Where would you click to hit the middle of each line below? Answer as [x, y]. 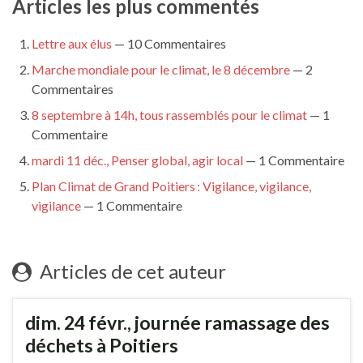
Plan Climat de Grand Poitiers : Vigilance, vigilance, [171, 186]
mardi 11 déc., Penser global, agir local [137, 160]
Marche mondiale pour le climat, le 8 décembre [161, 69]
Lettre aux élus [72, 43]
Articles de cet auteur [131, 271]
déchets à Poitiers [102, 345]
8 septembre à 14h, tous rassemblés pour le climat [169, 114]
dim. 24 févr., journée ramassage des [177, 322]
